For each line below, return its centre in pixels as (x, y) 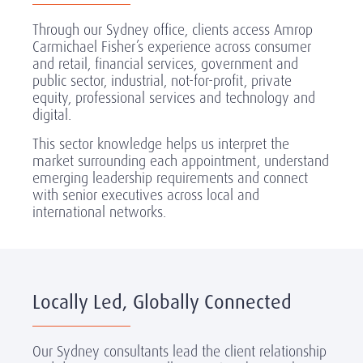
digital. (52, 115)
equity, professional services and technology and (174, 98)
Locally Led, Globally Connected (162, 302)
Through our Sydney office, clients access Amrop (173, 30)
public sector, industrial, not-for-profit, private (162, 81)
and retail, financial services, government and (165, 64)
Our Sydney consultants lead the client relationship (179, 351)
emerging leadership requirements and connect (170, 178)
